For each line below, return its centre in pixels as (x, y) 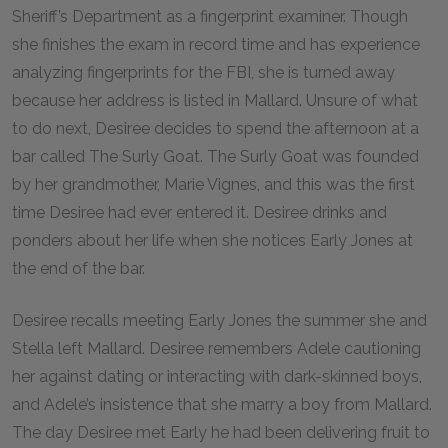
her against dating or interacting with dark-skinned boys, (217, 376)
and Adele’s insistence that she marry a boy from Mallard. (222, 404)
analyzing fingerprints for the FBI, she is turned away (203, 72)
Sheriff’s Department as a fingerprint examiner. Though (210, 16)
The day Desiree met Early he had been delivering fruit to (221, 432)
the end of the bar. (80, 268)
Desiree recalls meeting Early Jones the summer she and (219, 320)
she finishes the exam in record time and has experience (216, 44)
